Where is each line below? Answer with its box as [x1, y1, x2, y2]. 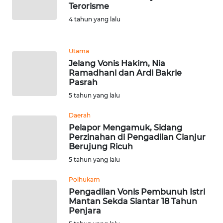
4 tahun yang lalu [69, 15, 120, 23]
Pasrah [69, 77, 98, 87]
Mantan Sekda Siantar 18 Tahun [69, 196, 197, 206]
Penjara [69, 206, 101, 216]
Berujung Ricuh [69, 141, 133, 151]
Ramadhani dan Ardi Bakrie [69, 68, 182, 78]
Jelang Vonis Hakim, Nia [69, 58, 165, 68]
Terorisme [69, 1, 109, 11]
